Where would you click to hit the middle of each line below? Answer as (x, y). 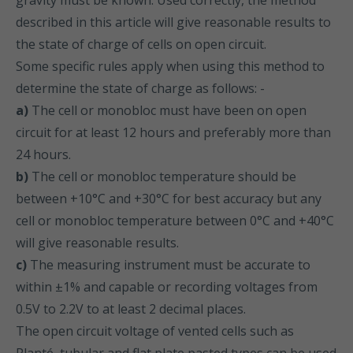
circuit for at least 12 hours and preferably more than (173, 132)
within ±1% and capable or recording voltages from (167, 287)
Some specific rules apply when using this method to (170, 66)
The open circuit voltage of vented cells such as (155, 331)
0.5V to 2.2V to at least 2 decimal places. (131, 309)
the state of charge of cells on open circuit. (141, 44)
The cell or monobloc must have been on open (167, 110)
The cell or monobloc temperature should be (162, 176)
